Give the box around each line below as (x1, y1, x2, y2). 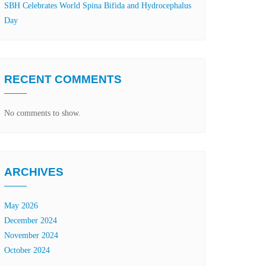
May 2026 (4, 201, 38, 210)
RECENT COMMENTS (4, 73, 122, 85)
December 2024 (4, 216, 57, 225)
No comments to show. (4, 109, 81, 118)
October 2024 (4, 246, 50, 255)
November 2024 (4, 231, 58, 240)
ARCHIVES (4, 166, 64, 178)
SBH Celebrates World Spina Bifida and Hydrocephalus (4, 1, 191, 10)
